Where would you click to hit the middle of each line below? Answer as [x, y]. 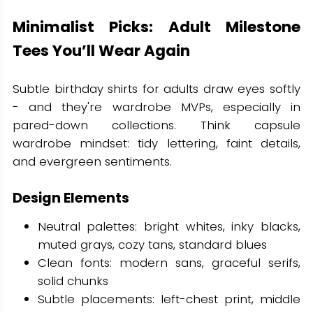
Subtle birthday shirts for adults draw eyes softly [156, 89]
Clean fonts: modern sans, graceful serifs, [169, 262]
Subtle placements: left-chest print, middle [169, 299]
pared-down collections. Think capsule [156, 125]
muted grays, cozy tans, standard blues [152, 244]
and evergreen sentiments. [92, 162]
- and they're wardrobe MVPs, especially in [156, 107]
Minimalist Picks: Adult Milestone [156, 27]
